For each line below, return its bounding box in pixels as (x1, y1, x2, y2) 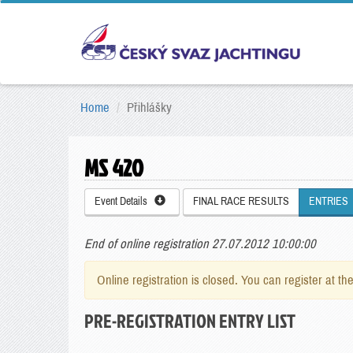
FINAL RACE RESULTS (193, 195, 289, 207)
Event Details (95, 195, 154, 207)
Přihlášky (127, 101, 172, 114)
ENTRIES (309, 195, 348, 207)
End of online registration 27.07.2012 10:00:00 (84, 237, 316, 251)
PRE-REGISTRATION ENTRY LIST (84, 307, 295, 334)
